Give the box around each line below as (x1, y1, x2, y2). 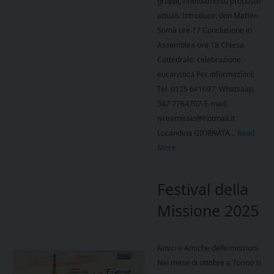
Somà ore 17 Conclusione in (157, 25, 252, 36)
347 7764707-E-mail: (157, 98, 228, 109)
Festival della (157, 179, 248, 200)
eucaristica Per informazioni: (157, 69, 254, 80)
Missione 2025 (157, 200, 259, 221)
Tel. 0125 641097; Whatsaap (157, 84, 253, 95)
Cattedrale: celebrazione (157, 54, 241, 65)
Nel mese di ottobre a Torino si (157, 257, 261, 268)
